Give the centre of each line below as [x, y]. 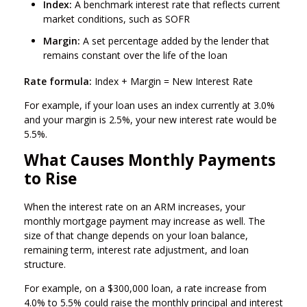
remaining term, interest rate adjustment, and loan [136, 249]
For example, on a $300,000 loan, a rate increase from [145, 288]
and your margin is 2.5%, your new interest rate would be [150, 119]
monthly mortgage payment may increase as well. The [145, 221]
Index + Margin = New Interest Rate [172, 81]
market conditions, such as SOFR [116, 19]
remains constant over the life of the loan [135, 55]
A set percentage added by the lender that [175, 40]
